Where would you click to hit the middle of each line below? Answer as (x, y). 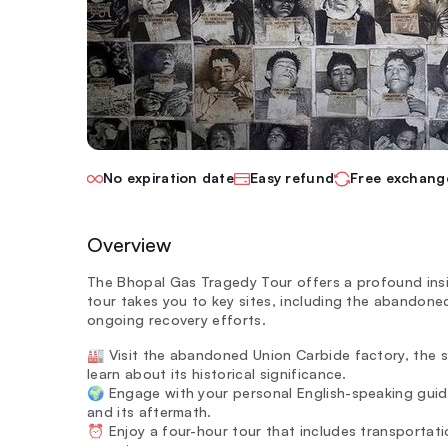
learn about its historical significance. (217, 373)
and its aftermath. (149, 411)
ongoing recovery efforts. (177, 319)
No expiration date (169, 177)
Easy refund (292, 177)
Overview (129, 244)
